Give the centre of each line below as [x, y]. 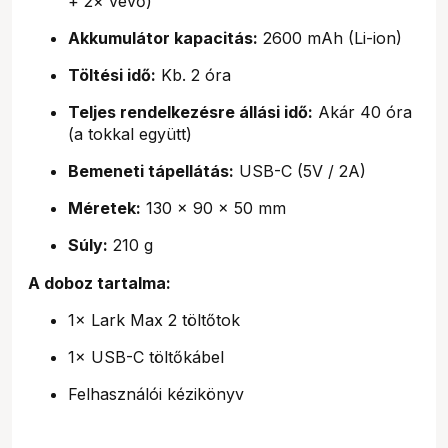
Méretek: [104, 207]
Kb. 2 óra [193, 74]
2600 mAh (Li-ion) [330, 37]
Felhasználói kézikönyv [156, 393]
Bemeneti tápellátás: [151, 170]
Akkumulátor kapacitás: [163, 37]
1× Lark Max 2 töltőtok [154, 319]
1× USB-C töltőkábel [146, 356]
